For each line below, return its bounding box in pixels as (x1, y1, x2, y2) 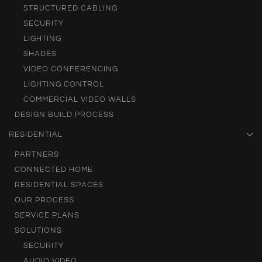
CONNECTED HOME (15, 166, 93, 174)
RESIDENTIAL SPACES (15, 181, 104, 189)
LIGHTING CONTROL (23, 80, 104, 89)
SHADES (23, 50, 57, 58)
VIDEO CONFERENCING (23, 65, 118, 74)
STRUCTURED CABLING (23, 4, 118, 13)
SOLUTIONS (15, 226, 62, 235)
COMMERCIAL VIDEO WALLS (23, 95, 136, 104)
